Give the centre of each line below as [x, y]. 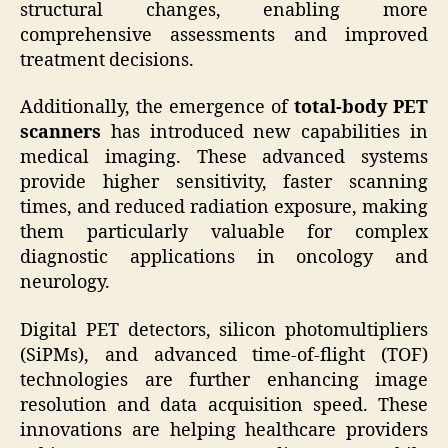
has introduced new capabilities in [264, 133]
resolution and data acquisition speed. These [224, 405]
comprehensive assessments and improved [224, 35]
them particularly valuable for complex [224, 233]
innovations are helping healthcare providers [224, 430]
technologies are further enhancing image [224, 380]
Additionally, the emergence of [157, 108]
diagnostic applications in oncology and [224, 258]
